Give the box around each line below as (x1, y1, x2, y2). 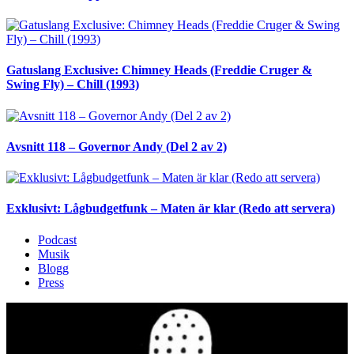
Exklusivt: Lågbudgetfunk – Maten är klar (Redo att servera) (6, 201, 335, 216)
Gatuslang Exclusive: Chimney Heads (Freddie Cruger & (6, 63, 312, 77)
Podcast (38, 232, 77, 247)
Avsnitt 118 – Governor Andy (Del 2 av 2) (6, 139, 227, 153)
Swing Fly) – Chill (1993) (6, 77, 139, 92)
